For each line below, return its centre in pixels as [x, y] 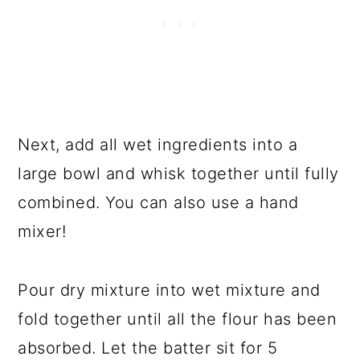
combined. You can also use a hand [158, 203]
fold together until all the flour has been [178, 319]
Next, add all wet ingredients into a [158, 145]
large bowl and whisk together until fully [178, 174]
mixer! [42, 232]
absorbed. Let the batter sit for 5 [148, 348]
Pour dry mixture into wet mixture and [169, 290]
